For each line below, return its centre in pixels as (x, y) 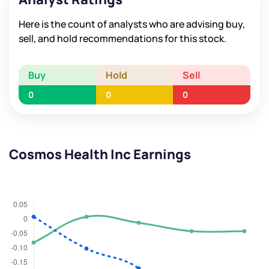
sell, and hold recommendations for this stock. (122, 39)
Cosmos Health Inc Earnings (100, 155)
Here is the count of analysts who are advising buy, (132, 24)
